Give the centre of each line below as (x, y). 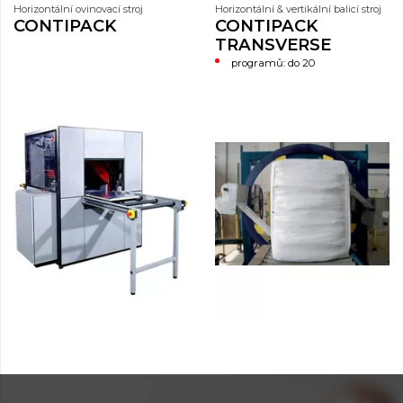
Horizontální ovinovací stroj (78, 9)
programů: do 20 (273, 63)
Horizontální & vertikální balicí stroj (298, 9)
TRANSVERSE (273, 44)
